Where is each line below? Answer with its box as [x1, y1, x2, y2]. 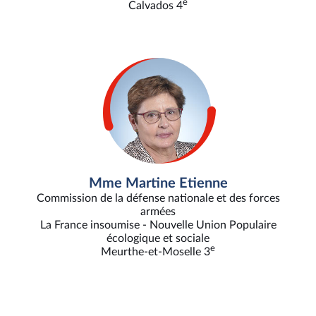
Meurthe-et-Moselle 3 [101, 246, 210, 258]
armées [140, 206, 176, 218]
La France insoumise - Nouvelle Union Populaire [39, 219, 276, 231]
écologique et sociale [107, 233, 209, 245]
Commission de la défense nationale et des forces [36, 193, 280, 205]
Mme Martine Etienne [88, 176, 228, 191]
